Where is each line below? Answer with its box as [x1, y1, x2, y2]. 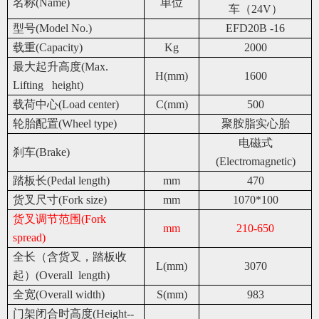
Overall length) [39, 268, 110, 281]
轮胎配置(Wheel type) [13, 117, 117, 130]
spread [13, 231, 42, 244]
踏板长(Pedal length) [13, 174, 110, 187]
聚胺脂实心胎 [221, 117, 290, 130]
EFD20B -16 [226, 21, 285, 34]
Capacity [39, 41, 79, 53]
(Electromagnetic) [215, 155, 296, 167]
